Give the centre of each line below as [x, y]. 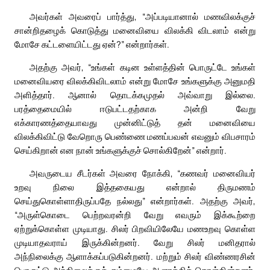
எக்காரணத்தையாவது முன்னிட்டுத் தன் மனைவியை [135, 123]
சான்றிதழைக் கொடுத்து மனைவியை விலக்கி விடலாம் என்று [135, 30]
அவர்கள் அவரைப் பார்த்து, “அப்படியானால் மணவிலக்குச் [143, 17]
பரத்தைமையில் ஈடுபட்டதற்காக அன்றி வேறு [135, 109]
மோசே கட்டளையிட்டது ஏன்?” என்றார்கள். [92, 44]
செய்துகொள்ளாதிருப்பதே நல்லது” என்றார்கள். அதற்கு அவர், [135, 201]
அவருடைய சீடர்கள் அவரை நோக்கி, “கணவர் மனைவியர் [143, 173]
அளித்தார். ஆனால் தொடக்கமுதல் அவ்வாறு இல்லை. [135, 95]
